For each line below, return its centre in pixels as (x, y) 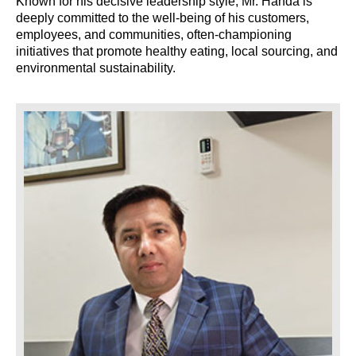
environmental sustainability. (96, 68)
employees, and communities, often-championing (154, 35)
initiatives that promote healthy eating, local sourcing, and (177, 52)
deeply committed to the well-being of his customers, (163, 18)
